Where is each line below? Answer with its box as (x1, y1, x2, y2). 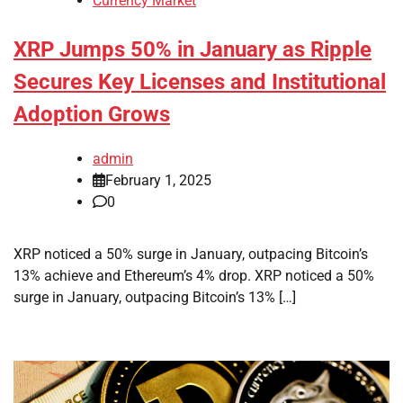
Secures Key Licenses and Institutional (13, 69, 386, 95)
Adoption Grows (13, 102, 170, 128)
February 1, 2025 (105, 171, 211, 189)
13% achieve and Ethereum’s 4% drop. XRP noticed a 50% (13, 266, 374, 284)
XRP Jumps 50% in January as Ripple (13, 37, 372, 63)
